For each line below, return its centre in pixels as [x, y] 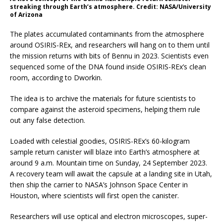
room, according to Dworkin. [56, 78]
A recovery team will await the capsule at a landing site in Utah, [111, 174]
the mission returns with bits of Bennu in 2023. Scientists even [109, 56]
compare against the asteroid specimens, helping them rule [105, 110]
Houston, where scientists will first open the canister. [94, 196]
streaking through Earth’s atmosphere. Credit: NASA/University [111, 7]
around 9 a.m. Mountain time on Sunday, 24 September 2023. [109, 163]
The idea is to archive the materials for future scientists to [103, 99]
